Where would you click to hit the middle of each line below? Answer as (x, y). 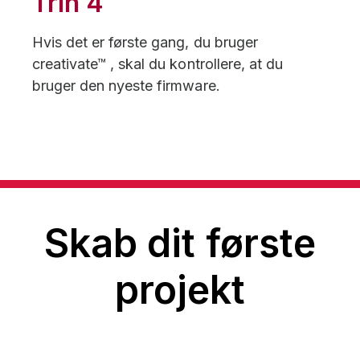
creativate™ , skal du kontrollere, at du (157, 63)
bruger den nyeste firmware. (126, 85)
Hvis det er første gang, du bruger (145, 42)
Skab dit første (180, 243)
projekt (180, 289)
